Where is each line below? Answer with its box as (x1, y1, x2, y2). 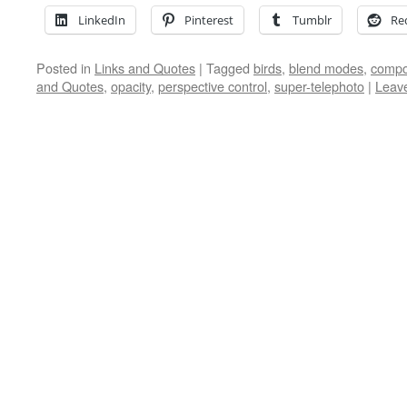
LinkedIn (78, 12, 125, 28)
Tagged (206, 58, 250, 77)
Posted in (36, 58, 91, 77)
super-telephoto (274, 76, 364, 95)
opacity (111, 76, 151, 95)
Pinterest (184, 12, 233, 28)
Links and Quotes (94, 58, 195, 77)
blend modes (289, 58, 363, 77)
